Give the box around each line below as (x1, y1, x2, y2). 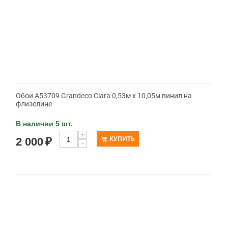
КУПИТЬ (109, 134, 135, 144)
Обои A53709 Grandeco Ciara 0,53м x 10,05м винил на (16, 92, 192, 100)
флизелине (16, 100, 52, 108)
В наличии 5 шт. (16, 120, 73, 128)
